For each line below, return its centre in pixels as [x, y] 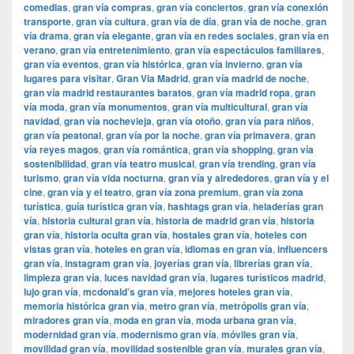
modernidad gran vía [70, 335]
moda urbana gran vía [245, 320]
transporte [47, 22]
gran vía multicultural [220, 107]
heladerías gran [288, 207]
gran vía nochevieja [108, 121]
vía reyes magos [61, 150]
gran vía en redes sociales [215, 36]
